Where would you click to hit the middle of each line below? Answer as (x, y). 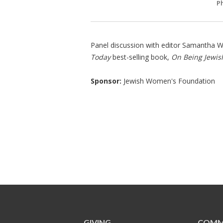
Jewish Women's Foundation (168, 81)
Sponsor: (106, 81)
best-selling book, (141, 57)
